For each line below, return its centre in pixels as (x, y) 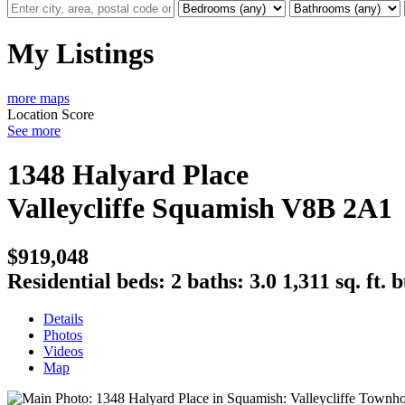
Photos (63, 335)
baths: (218, 281)
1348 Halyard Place (128, 175)
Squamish (213, 208)
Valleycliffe (76, 208)
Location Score (51, 114)
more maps (38, 98)
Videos (63, 352)
